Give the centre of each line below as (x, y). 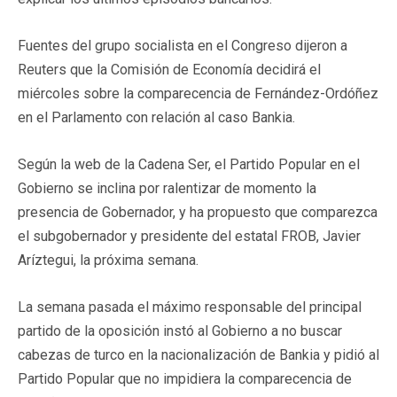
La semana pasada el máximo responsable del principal (190, 307)
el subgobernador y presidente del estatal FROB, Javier (189, 236)
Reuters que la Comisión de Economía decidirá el (169, 69)
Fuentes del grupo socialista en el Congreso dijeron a (183, 45)
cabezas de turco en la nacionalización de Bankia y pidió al (198, 354)
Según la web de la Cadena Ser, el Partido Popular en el (189, 164)
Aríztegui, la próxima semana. (108, 260)
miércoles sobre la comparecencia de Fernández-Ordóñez (198, 93)
